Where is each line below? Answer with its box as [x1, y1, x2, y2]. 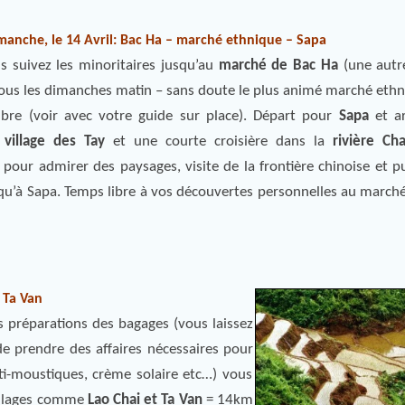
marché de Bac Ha [212, 58, 338, 73]
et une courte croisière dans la [105, 134, 333, 149]
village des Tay [5, 134, 105, 149]
